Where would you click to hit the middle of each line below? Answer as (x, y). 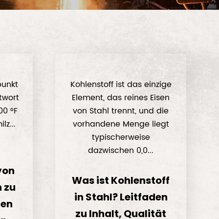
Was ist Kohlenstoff (121, 180)
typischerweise (121, 137)
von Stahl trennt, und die (121, 111)
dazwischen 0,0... (121, 151)
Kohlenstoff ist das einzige (121, 85)
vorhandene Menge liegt (121, 124)
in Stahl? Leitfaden (121, 197)
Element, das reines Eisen (121, 98)
